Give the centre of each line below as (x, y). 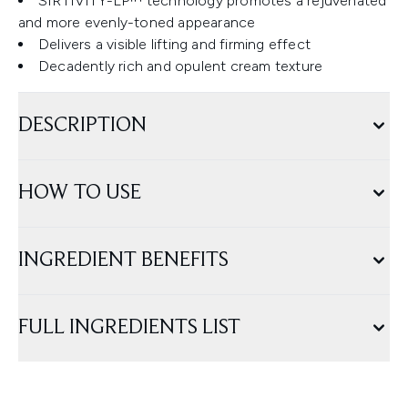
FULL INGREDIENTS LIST (129, 328)
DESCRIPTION (82, 126)
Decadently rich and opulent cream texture (181, 66)
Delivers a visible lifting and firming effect (174, 45)
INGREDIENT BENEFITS (123, 261)
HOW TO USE (80, 194)
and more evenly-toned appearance (137, 23)
